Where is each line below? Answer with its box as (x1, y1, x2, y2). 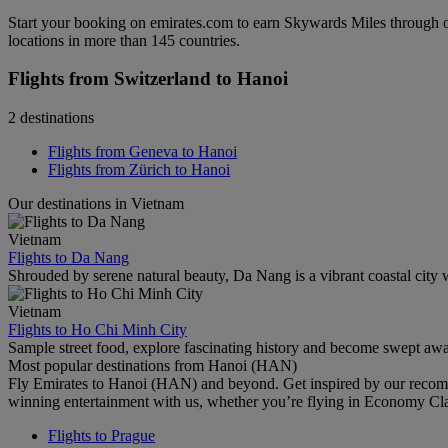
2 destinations (8, 109, 94, 127)
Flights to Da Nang (8, 249, 129, 267)
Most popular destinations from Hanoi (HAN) (8, 357, 297, 375)
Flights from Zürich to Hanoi (48, 161, 230, 179)
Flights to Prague (48, 427, 155, 445)
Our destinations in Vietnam (8, 195, 184, 213)
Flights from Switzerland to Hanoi (8, 68, 288, 90)
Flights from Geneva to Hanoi (48, 143, 237, 161)
